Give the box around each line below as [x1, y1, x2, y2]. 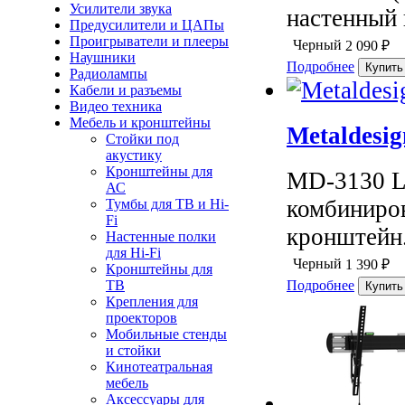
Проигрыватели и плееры [70, 33, 229, 49]
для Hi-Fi [106, 245, 161, 260]
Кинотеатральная [106, 359, 212, 374]
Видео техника [70, 99, 162, 114]
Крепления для [106, 294, 198, 309]
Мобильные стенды [106, 326, 227, 342]
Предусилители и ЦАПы [70, 17, 224, 33]
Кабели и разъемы [70, 82, 182, 98]
